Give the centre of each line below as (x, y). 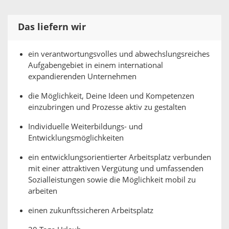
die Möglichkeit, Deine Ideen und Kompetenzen (111, 96)
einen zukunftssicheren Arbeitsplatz (91, 211)
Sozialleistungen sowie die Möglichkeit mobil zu (112, 180)
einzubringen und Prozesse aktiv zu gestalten (107, 107)
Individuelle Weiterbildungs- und (85, 127)
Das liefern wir (52, 27)
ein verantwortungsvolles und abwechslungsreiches (119, 54)
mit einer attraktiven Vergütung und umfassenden (116, 169)
